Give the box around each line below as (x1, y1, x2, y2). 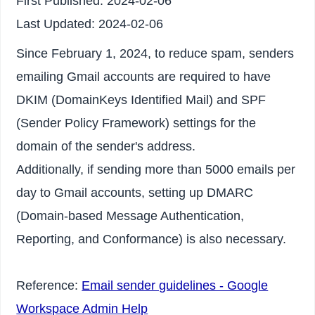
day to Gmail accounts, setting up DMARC (16, 185, 254, 200)
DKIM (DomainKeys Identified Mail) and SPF (16, 92, 266, 107)
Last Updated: (16, 16, 99, 31)
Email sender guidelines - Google (82, 278, 269, 292)
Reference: (16, 278, 82, 292)
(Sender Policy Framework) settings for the (16, 115, 257, 130)
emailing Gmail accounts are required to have (16, 69, 271, 84)
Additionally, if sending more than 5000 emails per (16, 162, 296, 176)
